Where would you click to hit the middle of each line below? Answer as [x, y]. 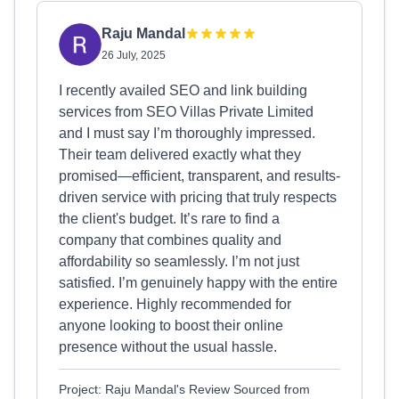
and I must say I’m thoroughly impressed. [187, 133]
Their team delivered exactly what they [180, 155]
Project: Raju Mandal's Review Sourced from [184, 389]
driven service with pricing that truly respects [198, 197]
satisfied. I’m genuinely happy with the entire [198, 283]
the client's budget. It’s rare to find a [169, 219]
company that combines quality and [170, 240]
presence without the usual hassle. [168, 347]
